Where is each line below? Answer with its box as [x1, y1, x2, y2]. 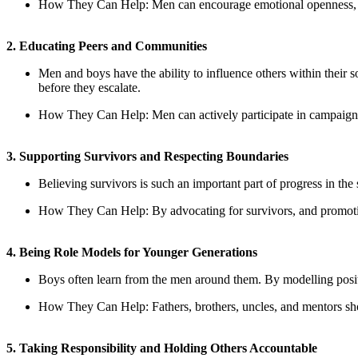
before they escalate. [38, 80, 141, 94]
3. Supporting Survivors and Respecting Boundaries [6, 149, 288, 163]
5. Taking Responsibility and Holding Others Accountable [6, 340, 317, 355]
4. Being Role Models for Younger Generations [6, 245, 257, 259]
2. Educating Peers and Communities [6, 38, 207, 53]
